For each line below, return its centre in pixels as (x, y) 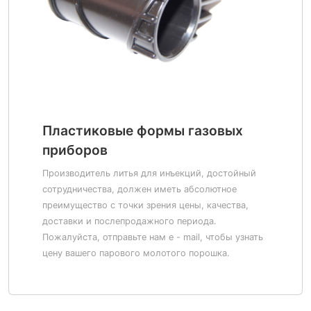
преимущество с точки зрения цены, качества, (145, 205)
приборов (75, 150)
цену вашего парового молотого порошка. (136, 253)
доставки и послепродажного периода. (129, 221)
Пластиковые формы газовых (143, 131)
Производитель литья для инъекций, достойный (149, 173)
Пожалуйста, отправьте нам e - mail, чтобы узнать (153, 237)
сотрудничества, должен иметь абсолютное (140, 189)
